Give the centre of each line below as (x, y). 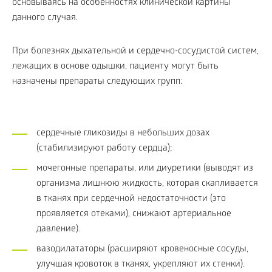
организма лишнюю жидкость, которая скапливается (147, 184)
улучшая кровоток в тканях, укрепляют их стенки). (141, 265)
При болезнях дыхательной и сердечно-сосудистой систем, (135, 52)
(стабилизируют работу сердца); (104, 149)
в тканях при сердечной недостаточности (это (131, 199)
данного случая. (45, 18)
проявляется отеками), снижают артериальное (134, 214)
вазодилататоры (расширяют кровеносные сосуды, (142, 250)
